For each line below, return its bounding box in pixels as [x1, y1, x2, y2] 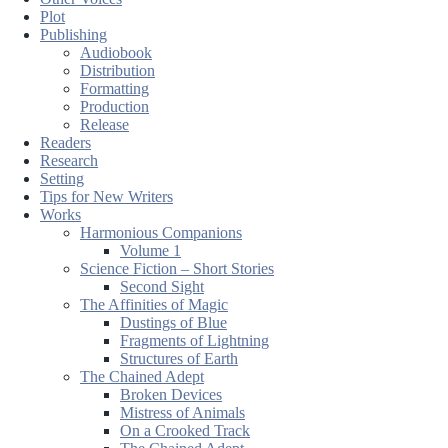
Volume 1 [120, 241, 181, 259]
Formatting [80, 79, 149, 97]
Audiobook [80, 43, 152, 61]
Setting [40, 169, 84, 187]
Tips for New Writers [40, 187, 173, 205]
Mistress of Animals [120, 403, 245, 421]
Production [80, 97, 149, 115]
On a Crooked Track [120, 421, 250, 439]
